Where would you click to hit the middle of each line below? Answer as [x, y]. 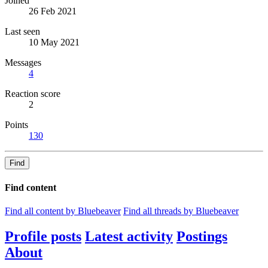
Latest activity [129, 236]
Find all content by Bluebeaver [63, 211]
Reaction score [33, 94]
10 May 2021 [54, 42]
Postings [202, 236]
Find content [31, 187]
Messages [23, 63]
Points [16, 125]
